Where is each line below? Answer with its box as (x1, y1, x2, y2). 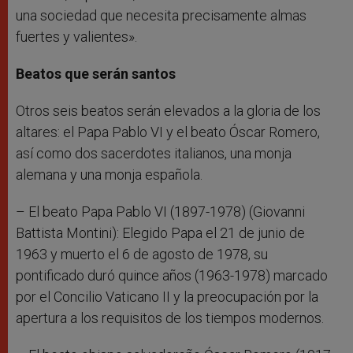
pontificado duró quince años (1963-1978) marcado (16, 267, 328, 284)
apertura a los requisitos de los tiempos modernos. (16, 310, 324, 327)
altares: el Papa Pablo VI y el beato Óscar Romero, (16, 124, 320, 141)
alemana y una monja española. (16, 166, 203, 184)
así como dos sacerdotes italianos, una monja (16, 145, 292, 162)
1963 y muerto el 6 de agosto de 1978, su (16, 246, 268, 263)
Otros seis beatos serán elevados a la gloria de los (16, 102, 321, 120)
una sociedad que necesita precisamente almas (16, 7, 307, 24)
